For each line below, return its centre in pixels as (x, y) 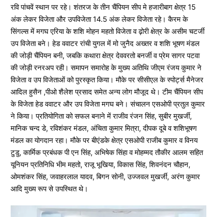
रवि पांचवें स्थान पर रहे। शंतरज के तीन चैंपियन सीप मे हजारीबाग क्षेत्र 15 (103, 7)
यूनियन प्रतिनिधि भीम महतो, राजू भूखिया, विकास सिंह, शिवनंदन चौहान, (101, 164)
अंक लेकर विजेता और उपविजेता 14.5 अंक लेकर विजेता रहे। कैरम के (99, 19)
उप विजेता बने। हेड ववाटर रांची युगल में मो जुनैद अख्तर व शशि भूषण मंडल (105, 43)
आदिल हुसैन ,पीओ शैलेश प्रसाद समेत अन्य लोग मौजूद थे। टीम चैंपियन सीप (107, 92)
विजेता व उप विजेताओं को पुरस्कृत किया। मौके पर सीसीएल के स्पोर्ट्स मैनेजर (107, 79)
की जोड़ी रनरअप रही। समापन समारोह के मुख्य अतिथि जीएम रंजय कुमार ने (106, 67)
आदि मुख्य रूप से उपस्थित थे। (49, 188)
